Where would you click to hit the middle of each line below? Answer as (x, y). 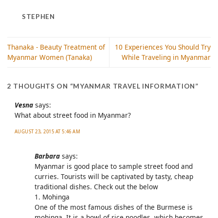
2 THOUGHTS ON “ (40, 86)
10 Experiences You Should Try (163, 47)
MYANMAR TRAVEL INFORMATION (134, 86)
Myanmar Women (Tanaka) (50, 57)
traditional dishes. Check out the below (96, 186)
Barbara (47, 156)
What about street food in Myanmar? (73, 115)
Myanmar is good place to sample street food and (113, 166)
